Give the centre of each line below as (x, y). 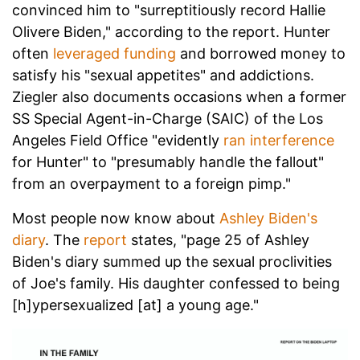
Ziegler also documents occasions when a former (179, 97)
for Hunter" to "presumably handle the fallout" (168, 162)
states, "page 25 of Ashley (220, 240)
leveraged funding (115, 54)
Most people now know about (116, 219)
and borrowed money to (261, 54)
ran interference (279, 141)
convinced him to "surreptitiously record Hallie (169, 10)
